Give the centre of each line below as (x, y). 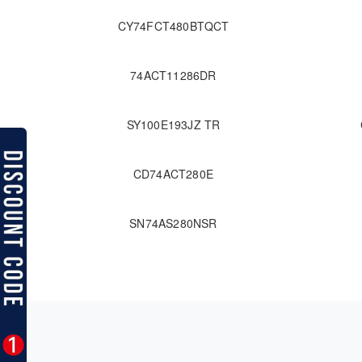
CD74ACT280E (173, 174)
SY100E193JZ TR (173, 125)
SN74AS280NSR (173, 223)
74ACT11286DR (173, 76)
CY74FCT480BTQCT (173, 26)
